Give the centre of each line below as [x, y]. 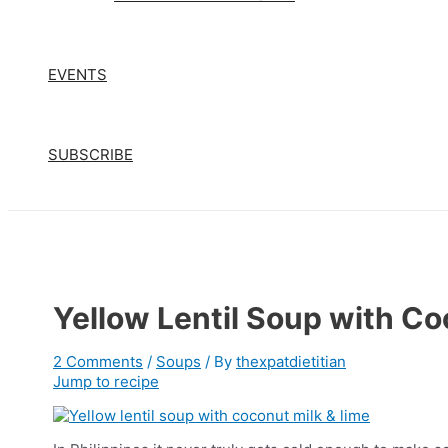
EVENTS [77, 75]
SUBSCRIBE [90, 155]
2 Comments [98, 361]
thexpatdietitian [291, 361]
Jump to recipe [106, 381]
